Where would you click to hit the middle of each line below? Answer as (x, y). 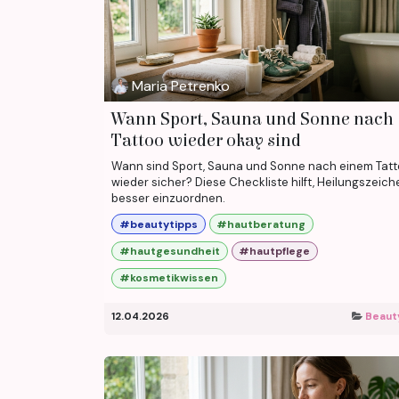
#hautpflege (275, 251)
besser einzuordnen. (168, 199)
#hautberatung (261, 224)
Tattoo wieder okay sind (206, 141)
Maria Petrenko (181, 85)
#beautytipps (158, 224)
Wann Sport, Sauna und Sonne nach (252, 119)
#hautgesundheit (169, 251)
